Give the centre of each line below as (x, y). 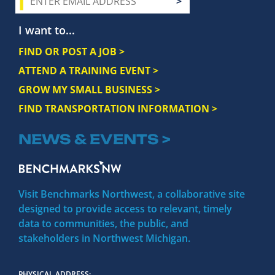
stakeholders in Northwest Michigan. (104, 238)
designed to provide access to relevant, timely (125, 209)
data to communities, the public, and (103, 224)
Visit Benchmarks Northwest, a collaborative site (132, 194)
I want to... (47, 30)
